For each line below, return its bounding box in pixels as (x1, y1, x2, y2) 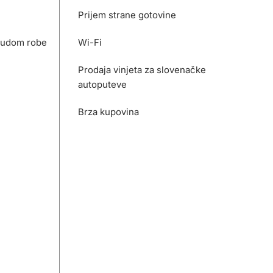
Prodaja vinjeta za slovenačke (78, 64, 207, 76)
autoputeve (78, 79, 127, 90)
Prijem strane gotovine (78, 9, 177, 21)
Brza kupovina (78, 106, 140, 118)
